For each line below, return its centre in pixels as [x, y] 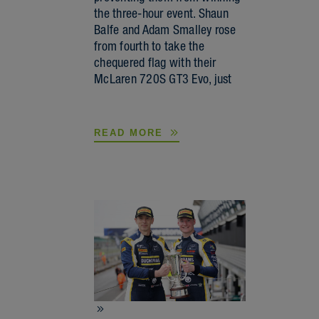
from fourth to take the [149, 46]
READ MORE [131, 132]
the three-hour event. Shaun [162, 13]
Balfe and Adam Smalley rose [165, 29]
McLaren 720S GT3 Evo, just [163, 78]
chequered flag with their [155, 62]
